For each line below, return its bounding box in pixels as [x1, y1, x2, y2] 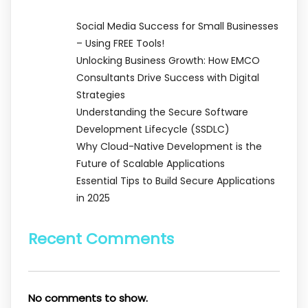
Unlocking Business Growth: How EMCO [76, 53, 260, 67]
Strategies [76, 87, 125, 102]
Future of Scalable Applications [76, 156, 225, 170]
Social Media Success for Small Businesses [76, 19, 278, 33]
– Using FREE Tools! [76, 36, 164, 50]
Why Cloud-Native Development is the [76, 139, 262, 153]
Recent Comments [28, 228, 174, 250]
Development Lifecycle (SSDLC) [76, 122, 230, 136]
